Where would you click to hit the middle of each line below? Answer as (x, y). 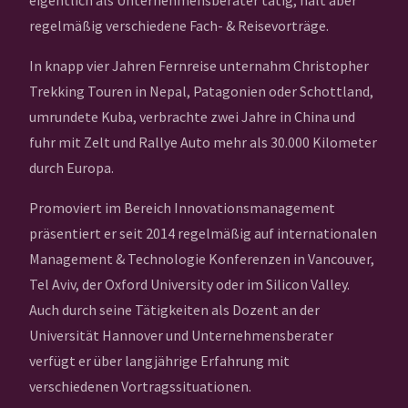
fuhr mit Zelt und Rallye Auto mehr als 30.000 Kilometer (203, 142)
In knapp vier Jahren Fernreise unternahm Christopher (199, 66)
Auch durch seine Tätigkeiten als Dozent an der (174, 310)
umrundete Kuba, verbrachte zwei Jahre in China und (192, 117)
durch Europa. (71, 168)
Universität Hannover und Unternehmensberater (181, 335)
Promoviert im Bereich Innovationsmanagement (182, 208)
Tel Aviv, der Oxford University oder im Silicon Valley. (189, 284)
